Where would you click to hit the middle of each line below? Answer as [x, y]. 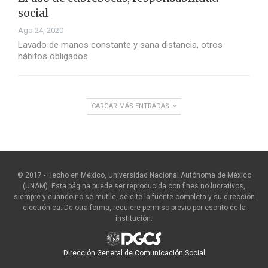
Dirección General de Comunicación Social [134, 253]
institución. [134, 219]
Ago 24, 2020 [41, 31]
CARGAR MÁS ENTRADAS [131, 106]
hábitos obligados [53, 57]
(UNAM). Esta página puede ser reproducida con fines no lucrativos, [134, 186]
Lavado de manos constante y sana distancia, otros [120, 45]
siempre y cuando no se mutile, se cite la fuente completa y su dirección [134, 197]
